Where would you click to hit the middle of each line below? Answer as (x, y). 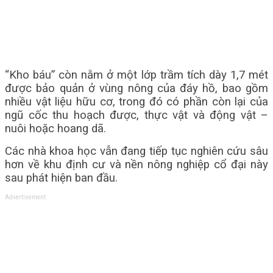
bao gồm (245, 88)
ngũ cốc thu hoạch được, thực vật (99, 115)
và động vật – (230, 115)
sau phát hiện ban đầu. (61, 178)
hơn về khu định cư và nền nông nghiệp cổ (118, 165)
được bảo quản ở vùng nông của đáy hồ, (114, 88)
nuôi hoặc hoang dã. (55, 129)
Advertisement (25, 197)
